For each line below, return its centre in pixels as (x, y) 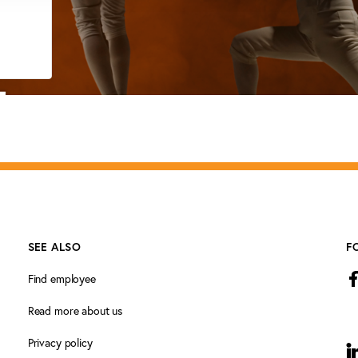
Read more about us (75, 310)
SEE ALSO (54, 247)
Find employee (62, 278)
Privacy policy (60, 342)
